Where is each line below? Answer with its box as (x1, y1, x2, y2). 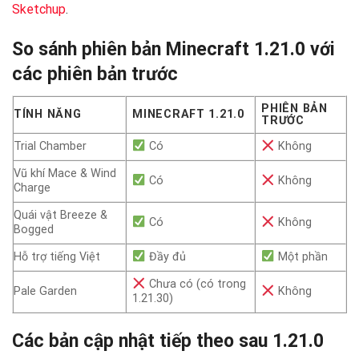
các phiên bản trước (12, 63, 178, 85)
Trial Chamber (14, 139, 87, 154)
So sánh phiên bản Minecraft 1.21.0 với (12, 38, 335, 60)
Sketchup (12, 2, 66, 18)
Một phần (274, 250, 328, 264)
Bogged (14, 223, 54, 237)
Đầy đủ (145, 250, 186, 264)
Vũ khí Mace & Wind (14, 167, 116, 181)
